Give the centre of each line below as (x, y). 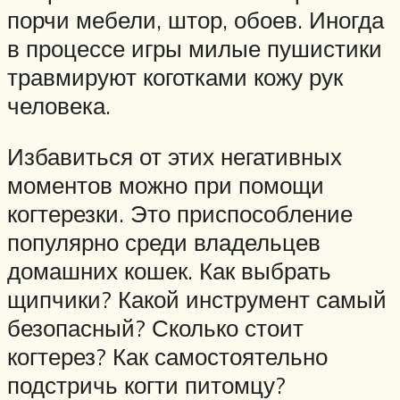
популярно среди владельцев (164, 242)
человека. (59, 105)
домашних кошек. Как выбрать (169, 271)
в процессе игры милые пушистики (195, 48)
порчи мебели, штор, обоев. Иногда (196, 19)
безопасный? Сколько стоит (155, 328)
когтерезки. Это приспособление (180, 214)
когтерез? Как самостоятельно (167, 357)
